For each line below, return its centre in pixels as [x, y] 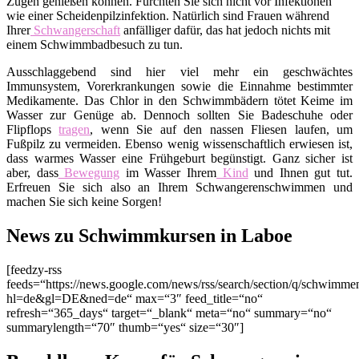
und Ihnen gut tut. [301, 173]
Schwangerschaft [75, 30]
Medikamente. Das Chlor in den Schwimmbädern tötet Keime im [179, 101]
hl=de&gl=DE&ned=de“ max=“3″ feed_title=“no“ [135, 298]
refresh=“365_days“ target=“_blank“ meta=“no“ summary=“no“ [169, 313]
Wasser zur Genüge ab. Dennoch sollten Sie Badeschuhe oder [179, 115]
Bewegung [89, 173]
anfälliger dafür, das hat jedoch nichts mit [225, 30]
